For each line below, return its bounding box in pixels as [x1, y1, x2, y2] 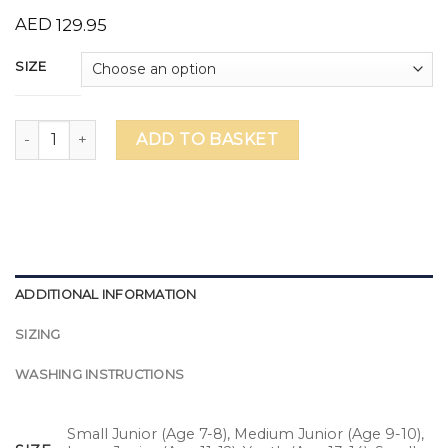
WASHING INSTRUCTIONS [15, 366, 185, 382]
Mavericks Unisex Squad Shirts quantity [14, 120, 293, 139]
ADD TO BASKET [136, 129, 279, 149]
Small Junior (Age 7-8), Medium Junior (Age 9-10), [67, 424, 425, 443]
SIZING [15, 326, 61, 342]
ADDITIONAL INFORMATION [15, 286, 197, 302]
